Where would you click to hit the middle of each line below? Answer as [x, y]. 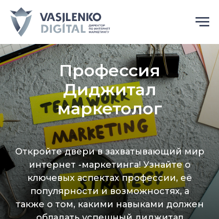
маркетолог [109, 109]
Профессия [109, 70]
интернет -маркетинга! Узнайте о [109, 165]
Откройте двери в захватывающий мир [109, 152]
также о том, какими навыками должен [109, 204]
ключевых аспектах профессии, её [109, 178]
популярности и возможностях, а [109, 191]
